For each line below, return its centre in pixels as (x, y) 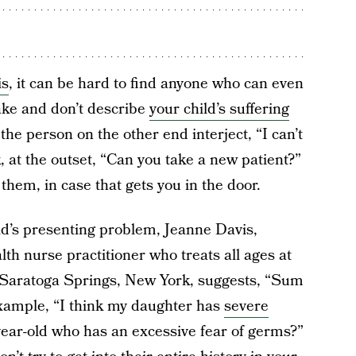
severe (246, 306)
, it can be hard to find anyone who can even (156, 84)
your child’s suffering (219, 109)
